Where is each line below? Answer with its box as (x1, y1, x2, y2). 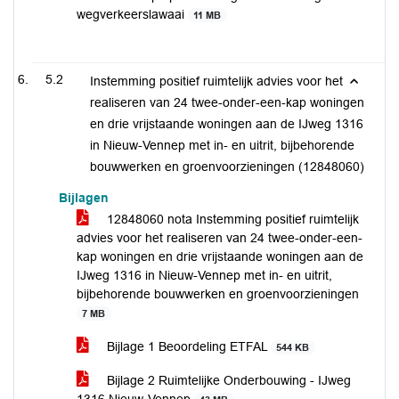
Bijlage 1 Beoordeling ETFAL (103, 339, 271, 354)
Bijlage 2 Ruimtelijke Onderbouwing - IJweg (103, 373, 351, 387)
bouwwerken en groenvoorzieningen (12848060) (90, 159, 364, 174)
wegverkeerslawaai (77, 7, 188, 21)
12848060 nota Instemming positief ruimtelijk (103, 212, 359, 226)
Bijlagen (59, 191, 109, 205)
